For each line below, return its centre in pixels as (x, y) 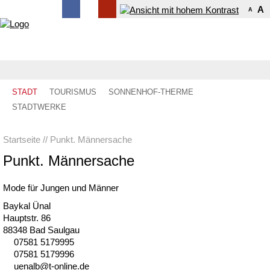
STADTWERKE (39, 107)
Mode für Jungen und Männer (61, 188)
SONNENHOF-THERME (151, 92)
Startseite (22, 140)
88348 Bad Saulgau (41, 230)
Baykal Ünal (27, 206)
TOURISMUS (73, 92)
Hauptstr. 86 (27, 218)
